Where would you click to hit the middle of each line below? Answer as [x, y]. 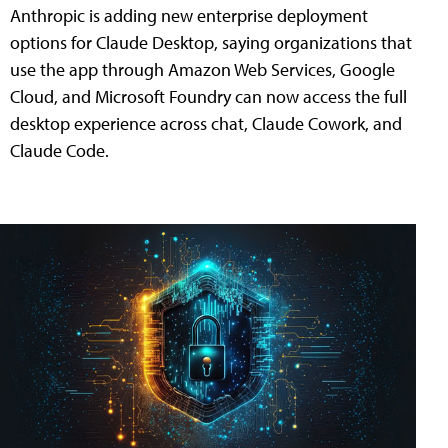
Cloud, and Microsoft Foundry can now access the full [208, 96]
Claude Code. [59, 150]
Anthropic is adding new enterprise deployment [189, 15]
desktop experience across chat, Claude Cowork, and [206, 123]
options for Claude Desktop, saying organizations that [211, 42]
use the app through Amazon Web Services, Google [202, 69]
